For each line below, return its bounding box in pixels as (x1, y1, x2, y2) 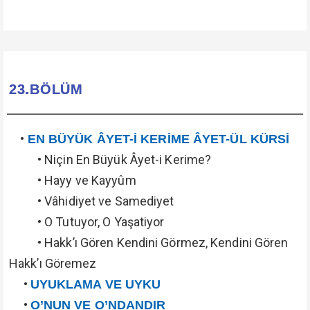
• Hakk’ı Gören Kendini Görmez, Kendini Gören (9, 235, 289, 250)
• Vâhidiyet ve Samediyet (9, 194, 174, 208)
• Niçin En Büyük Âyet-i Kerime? (9, 152, 212, 167)
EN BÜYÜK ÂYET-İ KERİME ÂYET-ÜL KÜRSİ (27, 132, 290, 146)
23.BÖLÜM (9, 82, 83, 97)
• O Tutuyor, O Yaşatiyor (9, 215, 165, 229)
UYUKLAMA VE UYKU (30, 277, 161, 291)
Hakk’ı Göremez (9, 256, 97, 271)
